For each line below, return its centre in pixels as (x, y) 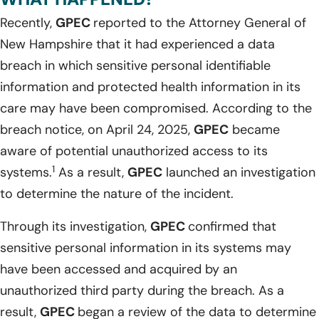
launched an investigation (239, 173)
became (254, 130)
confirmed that (232, 227)
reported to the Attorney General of (200, 23)
